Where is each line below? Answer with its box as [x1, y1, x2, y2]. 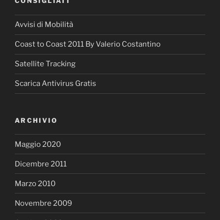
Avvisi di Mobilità [15, 20, 73, 29]
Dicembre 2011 [15, 159, 67, 168]
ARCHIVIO [15, 116, 57, 124]
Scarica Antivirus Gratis [15, 79, 96, 88]
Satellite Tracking [15, 59, 76, 68]
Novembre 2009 [15, 198, 72, 208]
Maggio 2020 [15, 139, 61, 149]
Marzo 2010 [15, 179, 55, 188]
